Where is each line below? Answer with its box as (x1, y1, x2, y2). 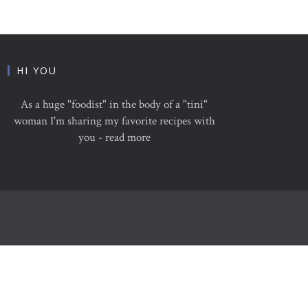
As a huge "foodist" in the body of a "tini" (21, 96, 208, 112)
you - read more (78, 129, 151, 145)
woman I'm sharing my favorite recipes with (13, 113, 215, 129)
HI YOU (16, 63, 57, 77)
